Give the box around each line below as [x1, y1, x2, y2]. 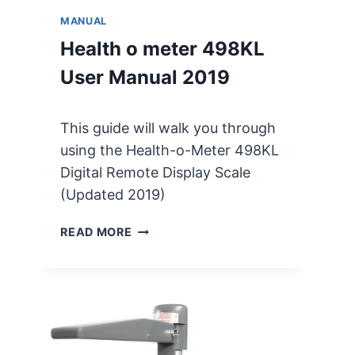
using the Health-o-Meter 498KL [60, 142, 280, 159]
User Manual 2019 [60, 65, 231, 89]
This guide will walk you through [60, 120, 277, 137]
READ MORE [60, 225, 132, 239]
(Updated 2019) [60, 186, 166, 204]
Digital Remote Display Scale [60, 164, 251, 181]
